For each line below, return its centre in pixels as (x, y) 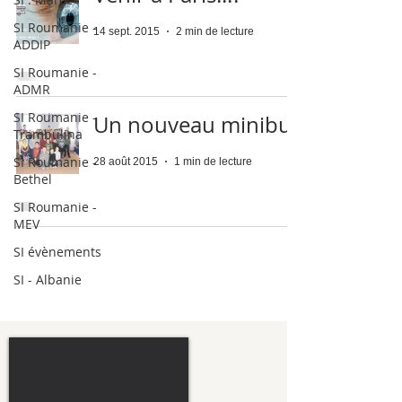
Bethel (33, 179)
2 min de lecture (215, 31)
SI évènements (57, 252)
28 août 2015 (126, 162)
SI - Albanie (48, 280)
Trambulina (48, 134)
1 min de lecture (213, 162)
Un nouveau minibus (197, 125)
